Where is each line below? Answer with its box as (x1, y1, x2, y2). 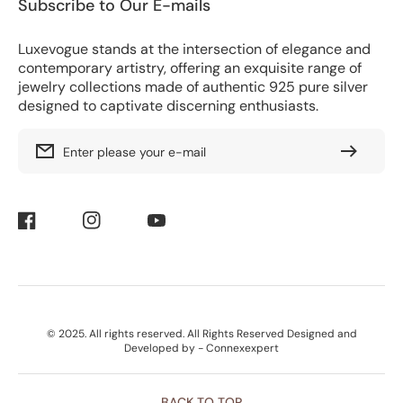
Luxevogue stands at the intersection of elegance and (18, 39, 371, 58)
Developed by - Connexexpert (124, 340, 279, 355)
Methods (201, 335, 258, 354)
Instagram (81, 219, 139, 236)
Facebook (17, 219, 74, 236)
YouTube (146, 219, 196, 236)
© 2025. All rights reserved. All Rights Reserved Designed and (46, 326, 357, 341)
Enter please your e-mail (63, 143, 206, 160)
